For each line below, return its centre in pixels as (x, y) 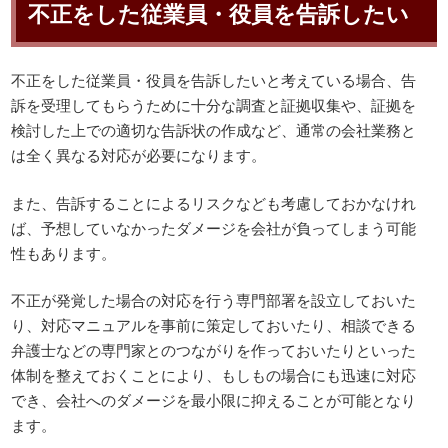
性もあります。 (64, 252)
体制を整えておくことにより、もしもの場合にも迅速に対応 (214, 375)
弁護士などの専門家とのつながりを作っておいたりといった (214, 350)
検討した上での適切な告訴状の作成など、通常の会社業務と (214, 130)
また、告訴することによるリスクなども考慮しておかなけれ (214, 202)
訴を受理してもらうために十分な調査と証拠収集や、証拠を (214, 105)
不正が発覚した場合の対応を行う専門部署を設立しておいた (214, 300)
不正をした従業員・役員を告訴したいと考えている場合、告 (214, 80)
